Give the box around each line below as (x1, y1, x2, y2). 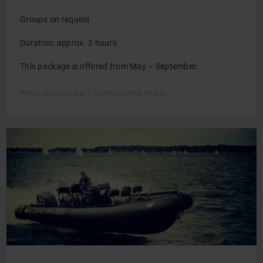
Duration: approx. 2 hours (20, 38, 117, 48)
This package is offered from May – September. (20, 62, 198, 71)
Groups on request (20, 15, 90, 24)
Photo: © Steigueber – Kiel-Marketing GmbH (20, 89, 165, 97)
